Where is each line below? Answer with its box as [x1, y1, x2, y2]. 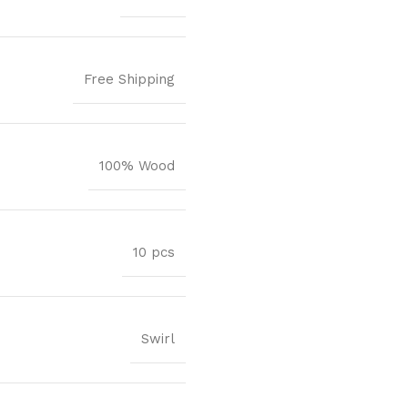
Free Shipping [84, 71, 175, 88]
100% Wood [99, 158, 175, 175]
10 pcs [133, 244, 175, 261]
